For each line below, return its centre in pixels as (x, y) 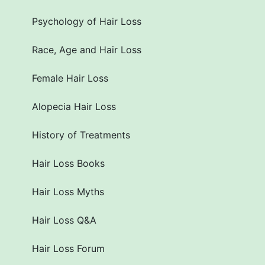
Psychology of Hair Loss (87, 22)
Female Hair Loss (70, 78)
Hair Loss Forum (68, 249)
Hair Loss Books (68, 164)
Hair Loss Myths (68, 192)
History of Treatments (81, 135)
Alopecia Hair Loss (74, 107)
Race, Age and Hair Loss (87, 50)
